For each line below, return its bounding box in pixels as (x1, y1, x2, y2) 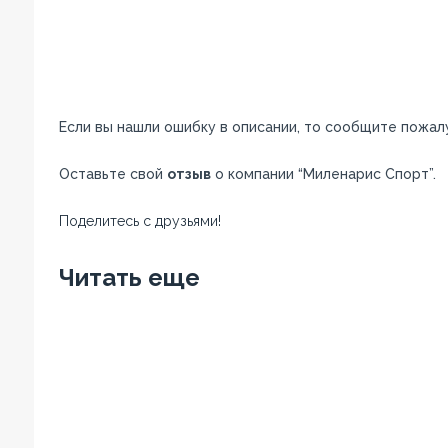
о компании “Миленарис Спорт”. (210, 166, 436, 182)
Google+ (330, 235, 393, 251)
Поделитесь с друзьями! (58, 213, 221, 229)
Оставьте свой (58, 166, 167, 182)
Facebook (66, 235, 138, 251)
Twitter (154, 235, 209, 251)
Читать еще (58, 263, 200, 292)
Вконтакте (227, 235, 309, 251)
